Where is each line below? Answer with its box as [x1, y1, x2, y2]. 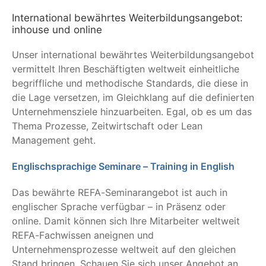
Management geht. [12, 134, 96, 146]
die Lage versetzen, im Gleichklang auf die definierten [12, 91, 254, 103]
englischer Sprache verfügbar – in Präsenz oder [12, 200, 226, 213]
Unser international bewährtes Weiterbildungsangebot [12, 48, 254, 61]
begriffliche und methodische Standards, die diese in [12, 77, 248, 89]
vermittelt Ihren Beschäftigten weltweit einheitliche [12, 62, 239, 75]
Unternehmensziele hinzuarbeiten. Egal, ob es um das [12, 105, 252, 118]
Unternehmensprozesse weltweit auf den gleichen [12, 243, 236, 255]
